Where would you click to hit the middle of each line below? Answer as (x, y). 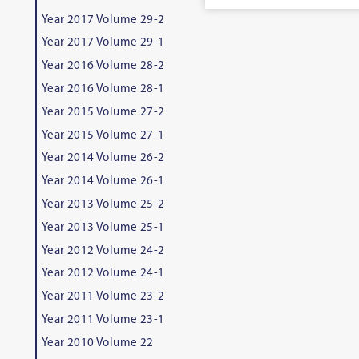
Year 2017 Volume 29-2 (103, 20)
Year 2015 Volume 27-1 (103, 135)
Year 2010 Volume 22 (97, 343)
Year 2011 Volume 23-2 (103, 297)
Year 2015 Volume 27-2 (103, 112)
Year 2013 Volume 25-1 (103, 228)
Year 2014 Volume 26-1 (103, 182)
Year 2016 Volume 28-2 (103, 67)
